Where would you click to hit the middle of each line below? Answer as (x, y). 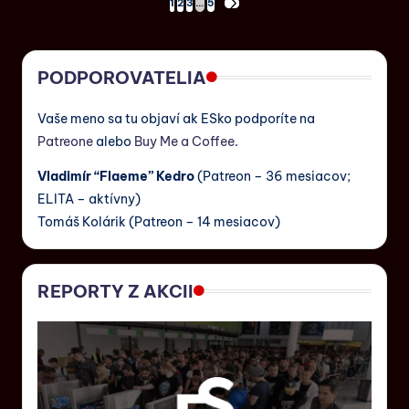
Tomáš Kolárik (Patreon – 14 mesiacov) (159, 222)
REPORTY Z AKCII (115, 292)
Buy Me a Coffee (184, 142)
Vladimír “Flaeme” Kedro (116, 177)
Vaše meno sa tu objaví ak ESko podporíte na (176, 119)
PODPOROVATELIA (122, 78)
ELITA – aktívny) (89, 199)
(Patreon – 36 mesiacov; (273, 177)
